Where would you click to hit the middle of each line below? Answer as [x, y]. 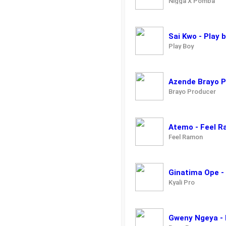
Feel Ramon [186, 137]
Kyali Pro [182, 183]
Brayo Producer [192, 92]
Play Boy [181, 46]
